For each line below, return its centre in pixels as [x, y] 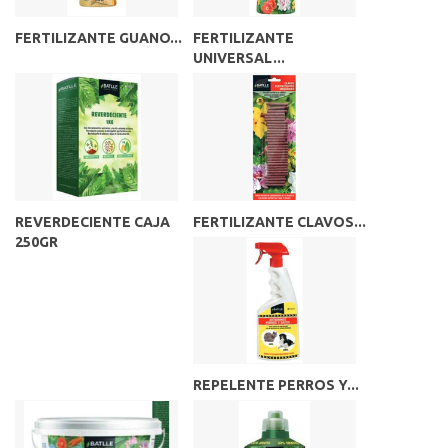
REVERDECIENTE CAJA [92, 221]
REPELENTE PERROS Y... [276, 384]
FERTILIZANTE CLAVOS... [279, 221]
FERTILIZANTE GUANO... [98, 38]
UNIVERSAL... [239, 58]
